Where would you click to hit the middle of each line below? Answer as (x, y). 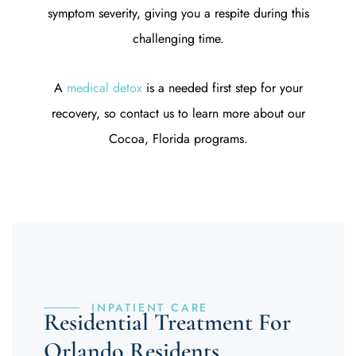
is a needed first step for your (222, 88)
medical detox (104, 88)
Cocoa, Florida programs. (178, 139)
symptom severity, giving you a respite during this (178, 13)
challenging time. (178, 39)
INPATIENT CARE (150, 308)
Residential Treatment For (167, 322)
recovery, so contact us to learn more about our (178, 113)
